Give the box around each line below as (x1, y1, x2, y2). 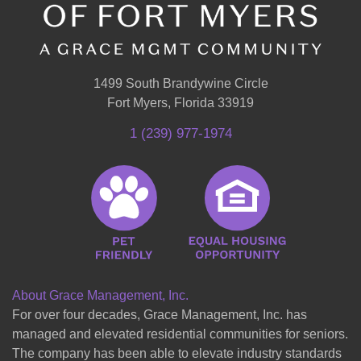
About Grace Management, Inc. (12, 288, 189, 303)
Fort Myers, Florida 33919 (107, 96, 254, 110)
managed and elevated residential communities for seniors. (12, 327, 348, 342)
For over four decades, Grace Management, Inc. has (12, 308, 307, 322)
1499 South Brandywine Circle (93, 77, 268, 91)
